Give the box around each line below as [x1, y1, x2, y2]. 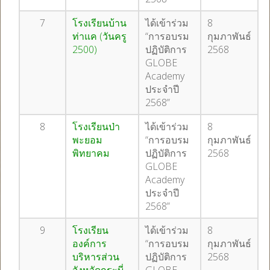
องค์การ [72, 237, 107, 250]
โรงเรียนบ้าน [72, 16, 127, 30]
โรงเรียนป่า [72, 120, 120, 133]
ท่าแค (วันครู [72, 30, 127, 43]
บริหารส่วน [72, 250, 119, 263]
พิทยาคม [72, 146, 110, 160]
